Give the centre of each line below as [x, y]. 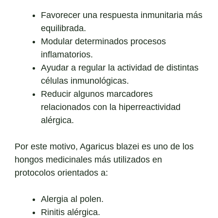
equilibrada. [64, 28]
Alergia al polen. [72, 199]
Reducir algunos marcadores [97, 94]
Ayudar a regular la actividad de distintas [120, 68]
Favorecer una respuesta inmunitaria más [122, 15]
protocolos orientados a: [61, 173]
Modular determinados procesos [103, 42]
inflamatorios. [67, 55]
